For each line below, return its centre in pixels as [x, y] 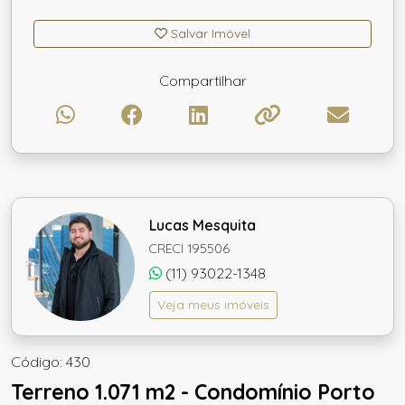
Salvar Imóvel [209, 33]
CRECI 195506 [189, 249]
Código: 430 [51, 362]
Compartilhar [202, 80]
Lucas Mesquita [202, 225]
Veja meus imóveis [213, 305]
